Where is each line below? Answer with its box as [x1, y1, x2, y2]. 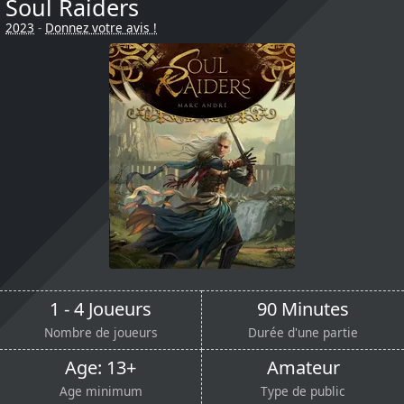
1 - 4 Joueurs [50, 297, 151, 322]
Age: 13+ [65, 355, 136, 381]
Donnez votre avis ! [45, 19, 157, 37]
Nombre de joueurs [43, 324, 158, 342]
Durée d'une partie [248, 324, 358, 342]
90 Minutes [257, 297, 349, 322]
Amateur [266, 355, 340, 381]
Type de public [261, 382, 345, 400]
